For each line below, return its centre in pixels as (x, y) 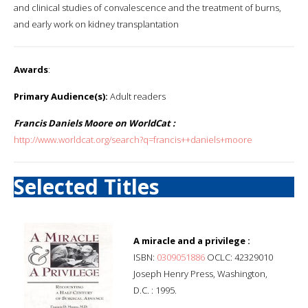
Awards (31, 69)
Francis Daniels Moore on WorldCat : (95, 123)
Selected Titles (87, 186)
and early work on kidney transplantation (96, 24)
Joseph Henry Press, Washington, (200, 273)
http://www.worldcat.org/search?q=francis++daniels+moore (133, 139)
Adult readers (137, 96)
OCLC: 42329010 (239, 257)
